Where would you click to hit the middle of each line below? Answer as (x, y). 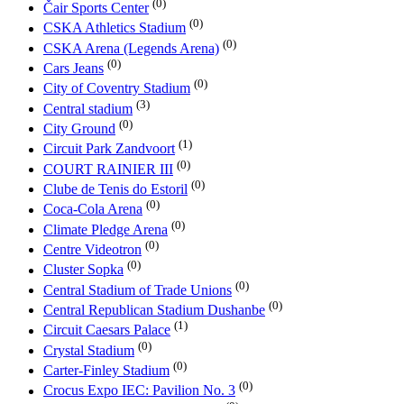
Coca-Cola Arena (93, 209)
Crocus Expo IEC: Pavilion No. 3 (139, 390)
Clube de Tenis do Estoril (115, 189)
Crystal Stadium (89, 351)
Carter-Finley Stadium (106, 371)
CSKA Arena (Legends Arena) (131, 49)
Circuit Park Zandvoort (109, 149)
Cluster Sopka (83, 270)
